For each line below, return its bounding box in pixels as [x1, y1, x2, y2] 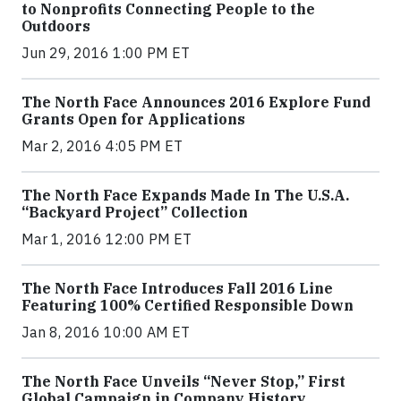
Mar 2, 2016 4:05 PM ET [21, 136, 183, 155]
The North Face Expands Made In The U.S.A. [21, 185, 349, 204]
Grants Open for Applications [21, 109, 245, 128]
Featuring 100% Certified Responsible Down [21, 295, 354, 314]
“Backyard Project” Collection [21, 202, 248, 221]
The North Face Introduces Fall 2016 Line [21, 278, 333, 297]
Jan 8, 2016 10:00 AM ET [21, 322, 190, 341]
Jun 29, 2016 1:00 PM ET [21, 43, 190, 62]
